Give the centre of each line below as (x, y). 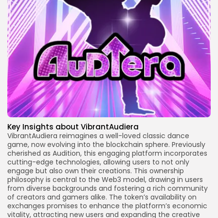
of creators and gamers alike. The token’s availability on (102, 197)
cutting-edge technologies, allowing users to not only (98, 162)
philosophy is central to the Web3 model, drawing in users (105, 180)
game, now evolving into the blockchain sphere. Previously (106, 145)
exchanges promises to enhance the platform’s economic (107, 206)
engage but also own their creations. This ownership (96, 171)
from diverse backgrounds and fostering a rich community (108, 189)
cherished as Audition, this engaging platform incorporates (107, 154)
